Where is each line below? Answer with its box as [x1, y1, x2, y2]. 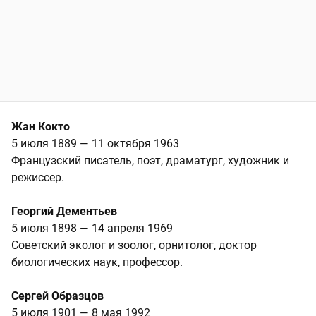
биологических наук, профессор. [11, 255, 183, 269]
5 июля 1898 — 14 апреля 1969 [11, 221, 173, 236]
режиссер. [11, 171, 64, 185]
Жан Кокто [11, 120, 70, 134]
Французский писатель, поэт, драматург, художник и [11, 154, 289, 168]
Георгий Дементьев [11, 205, 117, 219]
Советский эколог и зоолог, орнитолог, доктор [11, 238, 257, 253]
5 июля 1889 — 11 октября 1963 [11, 137, 179, 151]
